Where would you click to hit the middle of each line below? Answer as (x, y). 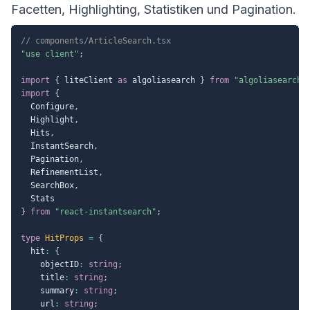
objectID (50, 264)
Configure (47, 106)
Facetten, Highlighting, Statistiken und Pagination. (154, 9)
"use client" (50, 54)
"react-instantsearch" (106, 211)
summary (47, 290)
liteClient (89, 80)
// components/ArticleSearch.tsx (96, 40)
